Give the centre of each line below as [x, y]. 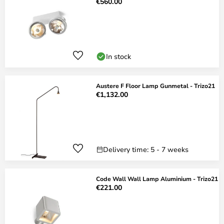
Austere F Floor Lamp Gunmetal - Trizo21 [155, 85]
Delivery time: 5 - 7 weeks [146, 149]
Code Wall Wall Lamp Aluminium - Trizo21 [157, 178]
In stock [118, 56]
